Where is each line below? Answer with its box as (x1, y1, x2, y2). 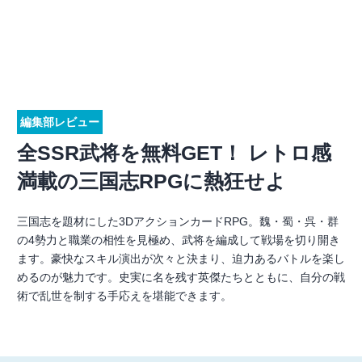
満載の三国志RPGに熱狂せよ (17, 170, 286, 192)
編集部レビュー (20, 116, 99, 128)
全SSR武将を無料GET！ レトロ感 (17, 141, 331, 164)
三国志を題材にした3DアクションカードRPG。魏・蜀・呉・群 (17, 215, 339, 228)
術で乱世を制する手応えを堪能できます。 (17, 289, 232, 302)
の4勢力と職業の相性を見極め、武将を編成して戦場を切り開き (17, 234, 340, 246)
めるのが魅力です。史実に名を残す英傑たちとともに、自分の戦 (17, 271, 345, 284)
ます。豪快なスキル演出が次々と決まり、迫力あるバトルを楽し (17, 252, 345, 265)
